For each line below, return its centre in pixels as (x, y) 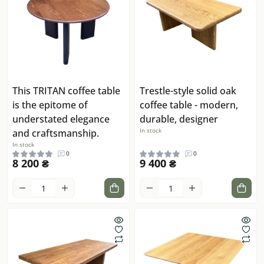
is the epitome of (50, 105)
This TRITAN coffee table (66, 91)
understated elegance (61, 119)
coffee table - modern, (189, 105)
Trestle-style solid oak (188, 91)
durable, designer (179, 119)
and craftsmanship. (56, 133)
